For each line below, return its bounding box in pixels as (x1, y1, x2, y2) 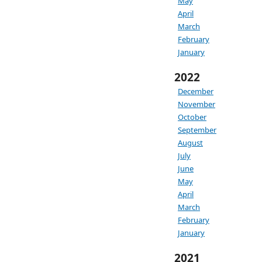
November (178, 99, 215, 109)
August (178, 137, 203, 148)
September (178, 125, 216, 135)
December (178, 86, 213, 96)
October (178, 112, 206, 122)
